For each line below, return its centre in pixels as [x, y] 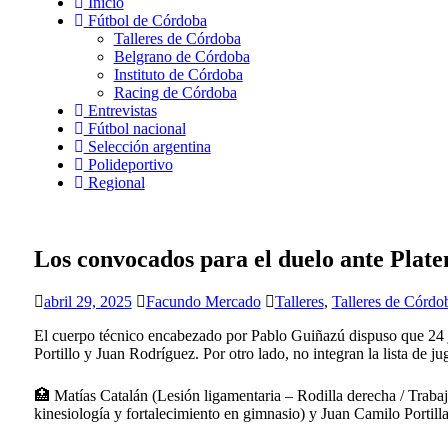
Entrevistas [120, 110]
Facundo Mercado [203, 301]
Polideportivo [128, 164]
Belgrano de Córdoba [181, 56]
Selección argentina [147, 146]
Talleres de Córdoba [177, 38]
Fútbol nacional [134, 128]
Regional [114, 182]
